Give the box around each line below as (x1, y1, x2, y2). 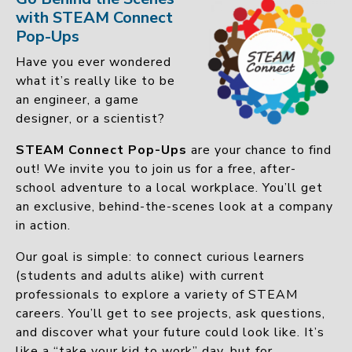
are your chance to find (187, 141, 332, 159)
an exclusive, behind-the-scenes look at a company (16, 198, 333, 215)
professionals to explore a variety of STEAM (16, 286, 298, 303)
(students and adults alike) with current (16, 267, 265, 284)
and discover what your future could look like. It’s (16, 324, 324, 341)
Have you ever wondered (16, 53, 171, 71)
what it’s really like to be (16, 72, 175, 90)
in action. (16, 217, 71, 234)
